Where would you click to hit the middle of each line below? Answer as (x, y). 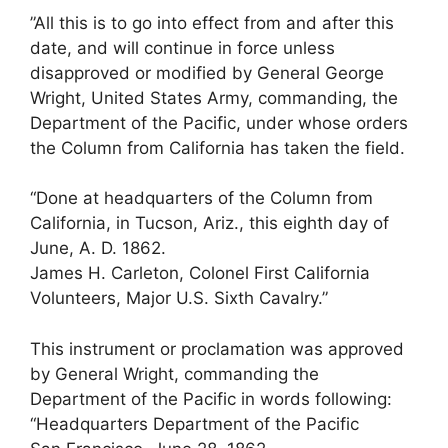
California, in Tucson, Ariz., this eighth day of (209, 223)
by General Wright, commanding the (174, 373)
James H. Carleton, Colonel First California (200, 273)
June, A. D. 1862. (98, 248)
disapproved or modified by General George (207, 72)
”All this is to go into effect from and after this (212, 22)
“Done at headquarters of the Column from (201, 198)
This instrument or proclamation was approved (217, 348)
